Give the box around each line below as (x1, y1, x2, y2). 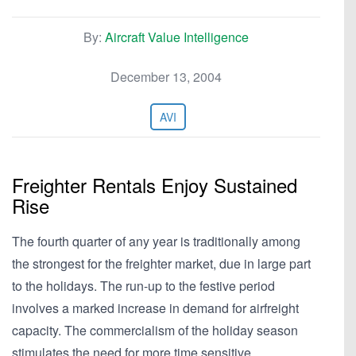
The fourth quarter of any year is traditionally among (12, 232, 300, 250)
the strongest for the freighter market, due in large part (12, 254, 311, 273)
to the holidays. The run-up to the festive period (12, 277, 275, 295)
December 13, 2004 (110, 68, 222, 86)
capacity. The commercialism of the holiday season (12, 321, 298, 339)
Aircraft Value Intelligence (105, 28, 249, 46)
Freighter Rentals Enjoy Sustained (12, 171, 297, 199)
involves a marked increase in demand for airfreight (12, 299, 299, 317)
